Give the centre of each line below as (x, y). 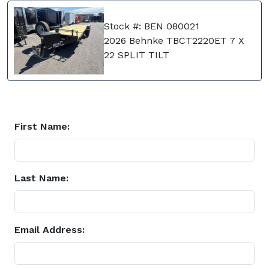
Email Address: (50, 230)
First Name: (42, 127)
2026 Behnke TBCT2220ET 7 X (174, 41)
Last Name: (41, 178)
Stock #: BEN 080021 (152, 26)
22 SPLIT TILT (137, 55)
